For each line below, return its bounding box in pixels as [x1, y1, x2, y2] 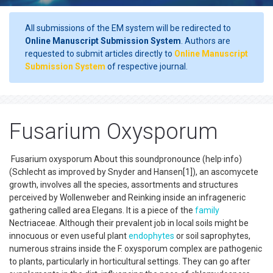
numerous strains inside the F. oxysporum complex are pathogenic [9, 244, 262, 253]
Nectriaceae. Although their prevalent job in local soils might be [9, 218, 249, 228]
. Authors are [181, 36, 230, 46]
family [195, 205, 219, 215]
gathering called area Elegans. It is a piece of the [9, 205, 195, 215]
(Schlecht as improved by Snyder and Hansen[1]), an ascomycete [9, 167, 258, 177]
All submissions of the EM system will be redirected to [25, 23, 231, 33]
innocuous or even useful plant [9, 231, 129, 241]
